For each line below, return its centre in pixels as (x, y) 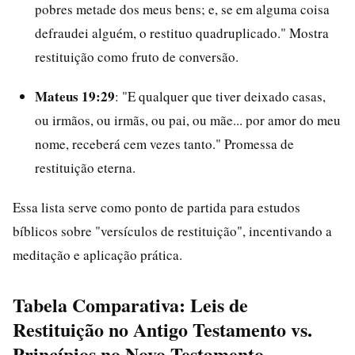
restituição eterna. (85, 168)
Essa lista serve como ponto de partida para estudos (157, 207)
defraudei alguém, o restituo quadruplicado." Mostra (182, 33)
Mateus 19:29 (75, 96)
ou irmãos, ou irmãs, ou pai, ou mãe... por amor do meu (188, 120)
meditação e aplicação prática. (97, 255)
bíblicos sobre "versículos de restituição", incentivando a (172, 231)
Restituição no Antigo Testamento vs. (162, 329)
